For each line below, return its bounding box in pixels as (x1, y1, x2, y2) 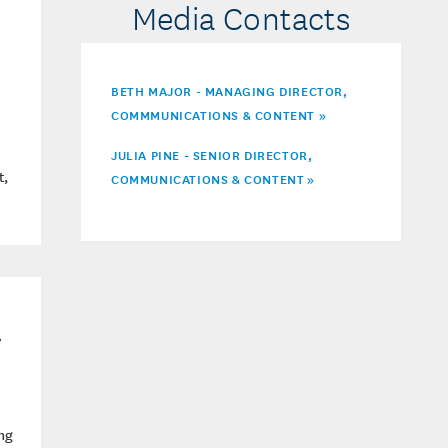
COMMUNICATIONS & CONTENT (111, 169, 308, 189)
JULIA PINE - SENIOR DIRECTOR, (111, 145, 313, 165)
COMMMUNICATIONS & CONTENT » (111, 105, 327, 125)
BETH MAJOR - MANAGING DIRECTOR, (111, 81, 348, 101)
